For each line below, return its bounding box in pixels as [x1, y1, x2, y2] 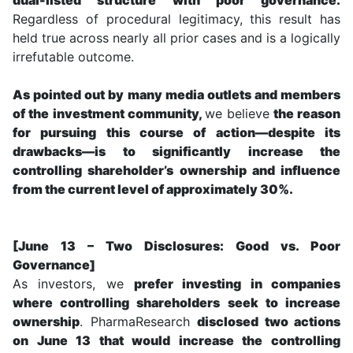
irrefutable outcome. [13, 48, 134, 65]
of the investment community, [13, 105, 206, 121]
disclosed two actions [197, 313, 340, 329]
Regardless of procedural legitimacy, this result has [13, 10, 340, 27]
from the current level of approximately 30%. [13, 180, 293, 197]
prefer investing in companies [134, 275, 340, 292]
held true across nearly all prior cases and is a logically [13, 29, 340, 46]
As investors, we [13, 275, 134, 292]
